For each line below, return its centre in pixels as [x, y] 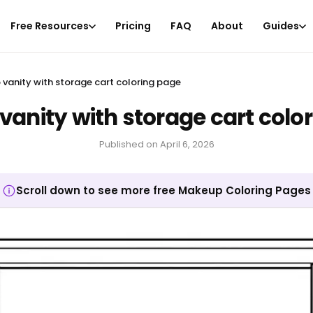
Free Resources [50, 26]
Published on [128, 144]
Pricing [133, 26]
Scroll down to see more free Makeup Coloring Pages [163, 190]
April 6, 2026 [187, 144]
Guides [281, 26]
